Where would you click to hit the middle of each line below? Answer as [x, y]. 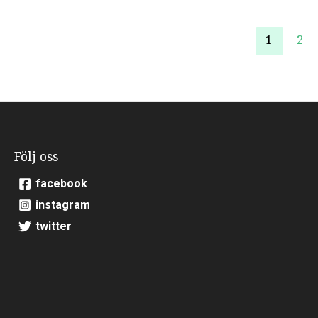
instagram [63, 204]
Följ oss [36, 157]
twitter [54, 226]
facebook [62, 183]
